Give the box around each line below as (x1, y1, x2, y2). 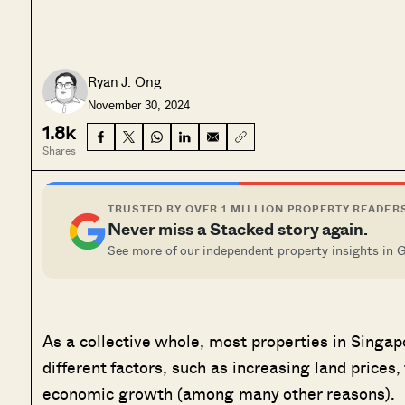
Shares (42, 142, 76, 159)
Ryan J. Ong (87, 71, 162, 91)
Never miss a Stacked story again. (107, 217, 368, 241)
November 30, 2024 (87, 98, 190, 112)
